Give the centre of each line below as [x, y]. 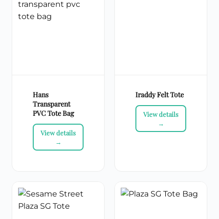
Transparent [52, 104]
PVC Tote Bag [53, 113]
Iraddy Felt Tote [160, 95]
